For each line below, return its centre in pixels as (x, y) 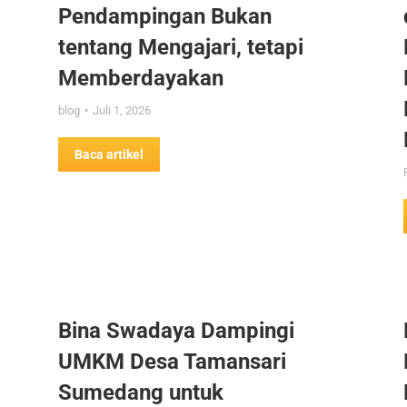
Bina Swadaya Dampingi (176, 331)
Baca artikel (109, 154)
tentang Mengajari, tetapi (181, 47)
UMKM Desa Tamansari (172, 362)
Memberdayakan (141, 78)
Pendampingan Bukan (165, 16)
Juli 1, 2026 (122, 110)
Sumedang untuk (141, 392)
